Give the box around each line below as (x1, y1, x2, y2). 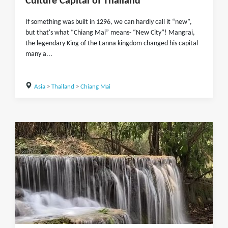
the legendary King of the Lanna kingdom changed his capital (25, 40, 198, 47)
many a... (25, 50, 52, 58)
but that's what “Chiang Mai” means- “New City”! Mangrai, (25, 29, 195, 37)
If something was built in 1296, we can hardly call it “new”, (25, 18, 192, 26)
